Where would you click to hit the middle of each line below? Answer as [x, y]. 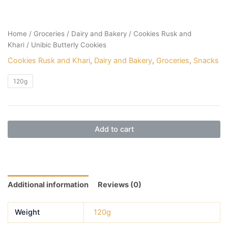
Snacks [206, 61]
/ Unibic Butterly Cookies [65, 45]
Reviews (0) [120, 185]
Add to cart [114, 129]
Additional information [48, 185]
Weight [27, 212]
